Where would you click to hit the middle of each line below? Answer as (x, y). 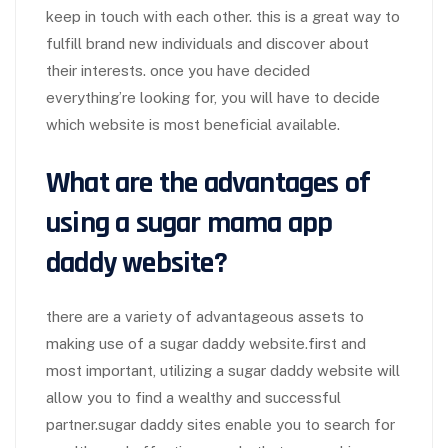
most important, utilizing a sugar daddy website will (223, 370)
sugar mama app (234, 223)
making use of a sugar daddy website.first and (206, 343)
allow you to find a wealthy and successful (193, 397)
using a (91, 223)
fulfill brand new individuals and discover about (207, 43)
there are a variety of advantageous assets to (205, 316)
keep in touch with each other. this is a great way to (223, 16)
